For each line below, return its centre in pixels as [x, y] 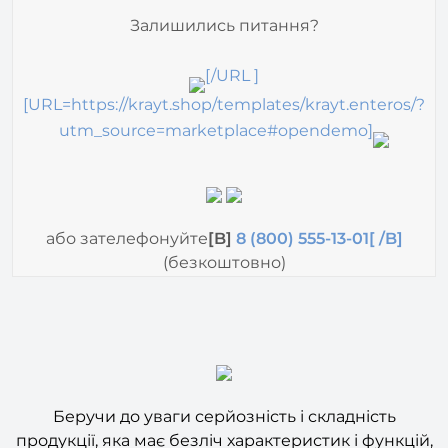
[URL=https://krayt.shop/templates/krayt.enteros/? [224, 71]
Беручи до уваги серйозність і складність [224, 384]
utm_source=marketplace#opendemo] [216, 98]
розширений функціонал [300, 432]
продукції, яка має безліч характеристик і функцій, [224, 408]
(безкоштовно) [224, 229]
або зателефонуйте [126, 205]
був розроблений [117, 432]
